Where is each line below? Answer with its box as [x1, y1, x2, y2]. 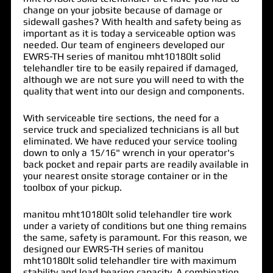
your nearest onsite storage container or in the [23, 169, 228, 182]
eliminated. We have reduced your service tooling [23, 135, 237, 147]
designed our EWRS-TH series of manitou [23, 243, 204, 255]
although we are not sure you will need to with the [23, 73, 244, 85]
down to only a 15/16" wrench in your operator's [23, 146, 235, 158]
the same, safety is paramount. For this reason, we [23, 231, 247, 243]
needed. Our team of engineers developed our [23, 38, 225, 51]
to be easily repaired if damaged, [91, 62, 238, 74]
